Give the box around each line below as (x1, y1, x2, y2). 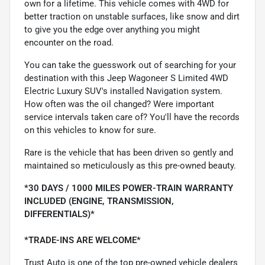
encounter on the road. (24, 37, 114, 48)
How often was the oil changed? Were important (24, 98, 214, 109)
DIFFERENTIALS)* (24, 208, 95, 219)
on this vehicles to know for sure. (24, 124, 156, 135)
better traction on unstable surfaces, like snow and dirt (24, 11, 240, 22)
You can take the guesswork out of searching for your (24, 59, 236, 70)
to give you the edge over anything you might (24, 24, 200, 35)
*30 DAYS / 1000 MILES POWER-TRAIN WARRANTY (24, 182, 233, 193)
